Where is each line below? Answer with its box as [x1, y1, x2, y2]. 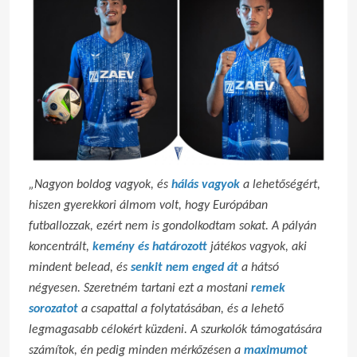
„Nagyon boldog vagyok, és [29, 178, 171, 191]
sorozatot [29, 303, 81, 316]
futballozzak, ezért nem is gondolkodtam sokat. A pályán [29, 220, 316, 233]
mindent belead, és [29, 261, 131, 274]
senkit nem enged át [131, 261, 241, 274]
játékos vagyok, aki [207, 241, 307, 253]
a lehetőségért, [243, 178, 320, 191]
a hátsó [241, 261, 279, 274]
